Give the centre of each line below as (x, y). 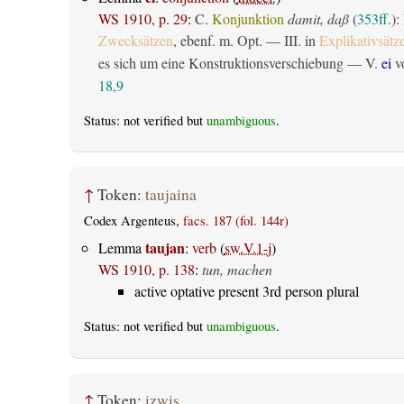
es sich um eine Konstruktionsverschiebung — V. (239, 63)
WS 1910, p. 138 (146, 270)
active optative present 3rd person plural (246, 291)
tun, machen (237, 270)
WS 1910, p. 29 (142, 19)
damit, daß (318, 19)
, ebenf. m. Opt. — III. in (246, 41)
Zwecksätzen (135, 41)
